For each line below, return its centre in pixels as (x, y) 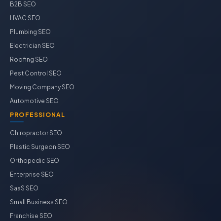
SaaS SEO (24, 188)
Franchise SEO (31, 216)
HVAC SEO (25, 18)
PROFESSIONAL (38, 115)
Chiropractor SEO (36, 133)
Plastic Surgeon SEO (40, 147)
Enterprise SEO (32, 174)
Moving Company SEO (42, 87)
